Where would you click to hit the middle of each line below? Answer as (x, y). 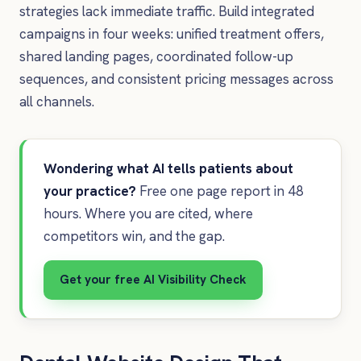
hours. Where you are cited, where (148, 214)
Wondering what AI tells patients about (168, 169)
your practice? (89, 191)
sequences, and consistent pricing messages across (176, 79)
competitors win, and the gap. (134, 237)
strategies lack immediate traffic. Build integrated (167, 12)
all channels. (57, 102)
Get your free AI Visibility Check (153, 280)
